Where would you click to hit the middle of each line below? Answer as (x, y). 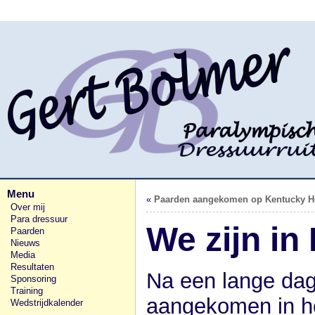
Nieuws (25, 243)
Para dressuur (39, 219)
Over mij (28, 207)
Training (27, 291)
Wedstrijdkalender (47, 303)
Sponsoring (33, 279)
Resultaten (32, 267)
